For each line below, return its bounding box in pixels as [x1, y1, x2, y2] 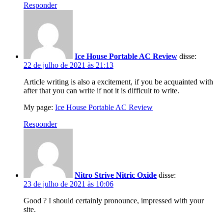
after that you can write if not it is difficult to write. [24, 86, 179, 95]
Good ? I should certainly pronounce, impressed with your [24, 196, 204, 205]
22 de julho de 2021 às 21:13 [24, 60, 113, 69]
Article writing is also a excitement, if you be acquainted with [24, 77, 213, 86]
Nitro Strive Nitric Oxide [75, 170, 157, 179]
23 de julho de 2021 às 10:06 [24, 179, 113, 188]
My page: [24, 103, 55, 111]
